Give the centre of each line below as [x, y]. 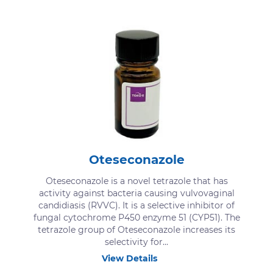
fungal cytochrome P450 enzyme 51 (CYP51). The [136, 217]
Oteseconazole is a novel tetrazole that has [136, 181]
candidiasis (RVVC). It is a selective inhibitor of [136, 205]
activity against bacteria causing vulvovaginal [136, 193]
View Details [129, 258]
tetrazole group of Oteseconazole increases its [136, 229]
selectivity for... [136, 242]
